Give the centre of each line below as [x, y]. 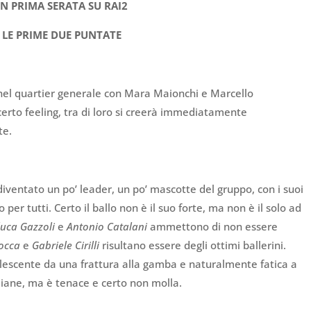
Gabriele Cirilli [66, 245]
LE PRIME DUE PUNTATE [62, 35]
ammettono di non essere [213, 227]
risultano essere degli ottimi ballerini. [193, 245]
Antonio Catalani [107, 227]
